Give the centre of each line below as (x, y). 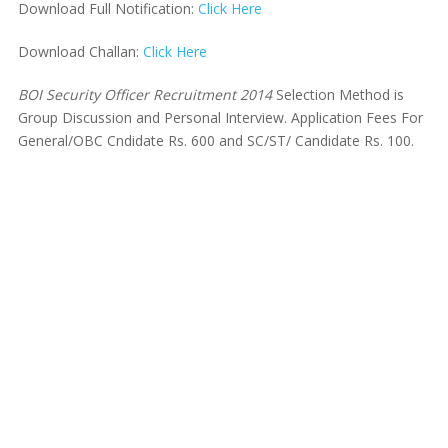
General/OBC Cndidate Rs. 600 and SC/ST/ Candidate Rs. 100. (215, 140)
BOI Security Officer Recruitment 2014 (144, 94)
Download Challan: (80, 51)
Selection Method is (337, 94)
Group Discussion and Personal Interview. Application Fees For (220, 117)
